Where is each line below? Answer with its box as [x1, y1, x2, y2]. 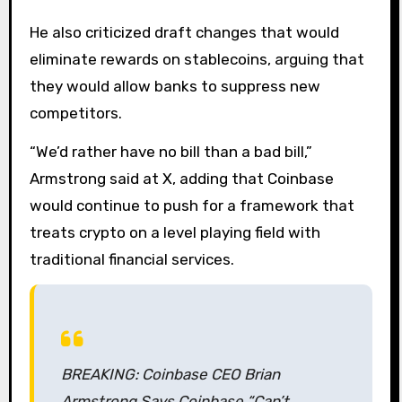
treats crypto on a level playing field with [29, 223, 320, 242]
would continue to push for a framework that [29, 197, 354, 215]
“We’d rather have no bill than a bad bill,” [29, 143, 312, 162]
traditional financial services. [29, 250, 234, 269]
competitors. [29, 104, 122, 123]
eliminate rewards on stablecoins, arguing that [29, 50, 364, 69]
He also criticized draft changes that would [29, 23, 339, 42]
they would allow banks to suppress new [29, 77, 320, 96]
